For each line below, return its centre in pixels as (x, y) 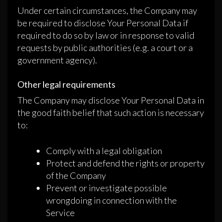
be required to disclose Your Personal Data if (103, 23)
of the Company (76, 176)
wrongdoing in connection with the (111, 200)
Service (60, 213)
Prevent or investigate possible (107, 188)
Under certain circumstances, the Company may (107, 11)
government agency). (57, 60)
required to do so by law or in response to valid (106, 35)
